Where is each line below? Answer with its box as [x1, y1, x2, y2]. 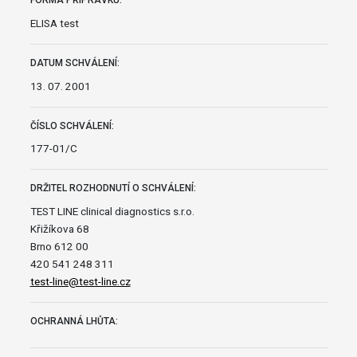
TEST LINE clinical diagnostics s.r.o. [29, 205, 194, 218]
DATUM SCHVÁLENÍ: [29, 57, 120, 69]
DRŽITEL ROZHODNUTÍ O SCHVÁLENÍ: [29, 182, 196, 194]
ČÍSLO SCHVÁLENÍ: [29, 120, 114, 131]
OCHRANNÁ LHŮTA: [29, 316, 118, 328]
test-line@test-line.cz [29, 275, 131, 288]
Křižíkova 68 [29, 222, 89, 236]
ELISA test [29, 16, 79, 29]
